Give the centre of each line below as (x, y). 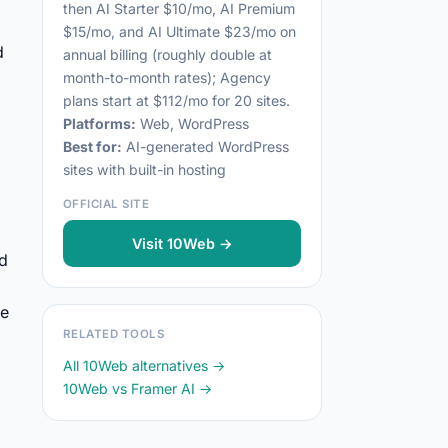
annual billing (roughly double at (167, 54)
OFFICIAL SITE (106, 204)
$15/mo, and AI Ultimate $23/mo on (179, 31)
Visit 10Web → (182, 243)
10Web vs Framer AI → (137, 388)
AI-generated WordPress (205, 146)
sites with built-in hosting (144, 169)
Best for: (92, 146)
